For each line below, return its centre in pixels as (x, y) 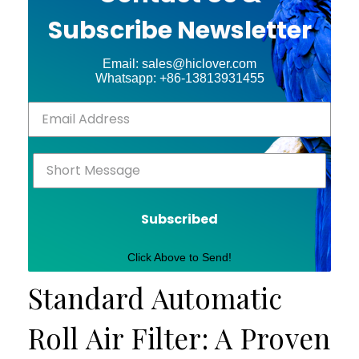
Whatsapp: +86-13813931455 (179, 78)
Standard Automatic (155, 297)
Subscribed (179, 219)
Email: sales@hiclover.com (179, 63)
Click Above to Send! (179, 257)
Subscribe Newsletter (179, 30)
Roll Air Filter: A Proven (179, 337)
